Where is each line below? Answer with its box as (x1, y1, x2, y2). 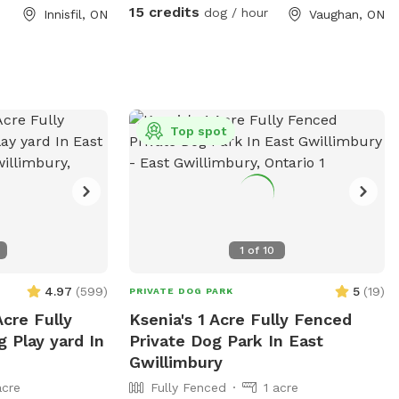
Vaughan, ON (308, 6, 385, 21)
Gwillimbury (128, 352, 223, 371)
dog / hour (199, 4, 268, 20)
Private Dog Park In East (128, 330, 323, 350)
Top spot (169, 123, 226, 138)
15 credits (128, 3, 199, 20)
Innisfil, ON (43, 6, 108, 21)
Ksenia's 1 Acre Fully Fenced (128, 309, 352, 329)
